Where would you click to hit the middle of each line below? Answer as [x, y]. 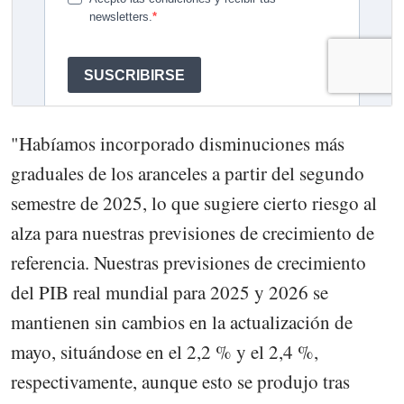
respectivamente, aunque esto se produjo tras [180, 382]
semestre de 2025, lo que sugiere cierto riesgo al [194, 203]
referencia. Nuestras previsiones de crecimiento [188, 263]
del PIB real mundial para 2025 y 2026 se [170, 293]
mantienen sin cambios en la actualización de [182, 322]
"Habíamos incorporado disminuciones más [178, 144]
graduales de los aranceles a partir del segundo [188, 174]
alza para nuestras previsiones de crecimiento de [193, 233]
